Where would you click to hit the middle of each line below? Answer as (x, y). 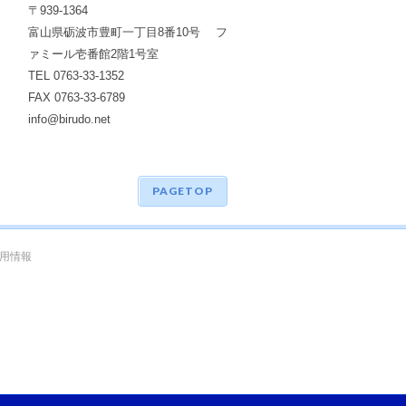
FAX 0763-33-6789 (77, 97)
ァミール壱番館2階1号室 (93, 54)
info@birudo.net (69, 119)
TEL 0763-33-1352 (76, 76)
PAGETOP (183, 191)
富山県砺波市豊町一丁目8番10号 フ (128, 32)
